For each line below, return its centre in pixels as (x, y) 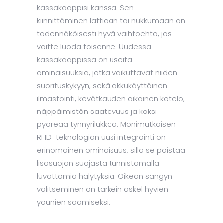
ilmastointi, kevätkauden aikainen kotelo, (111, 99)
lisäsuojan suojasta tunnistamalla (98, 163)
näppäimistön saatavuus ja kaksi (97, 111)
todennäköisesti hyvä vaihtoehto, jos (104, 34)
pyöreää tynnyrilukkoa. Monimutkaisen (106, 124)
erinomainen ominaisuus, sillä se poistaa (111, 150)
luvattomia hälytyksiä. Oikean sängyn (105, 176)
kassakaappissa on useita (85, 60)
